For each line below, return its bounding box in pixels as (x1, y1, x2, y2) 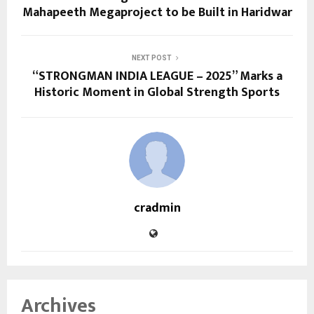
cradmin (133, 197, 181, 219)
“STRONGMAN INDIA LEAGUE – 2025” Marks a (32, 65, 282, 87)
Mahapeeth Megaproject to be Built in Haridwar (22, 1, 292, 23)
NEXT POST (131, 53, 172, 62)
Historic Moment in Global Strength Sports (34, 81, 280, 103)
